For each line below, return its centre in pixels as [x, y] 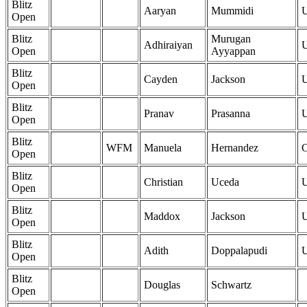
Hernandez [235, 148]
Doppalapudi [239, 251]
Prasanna [231, 114]
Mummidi [232, 11]
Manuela [163, 148]
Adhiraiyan [168, 45]
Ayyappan [233, 51]
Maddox [162, 217]
